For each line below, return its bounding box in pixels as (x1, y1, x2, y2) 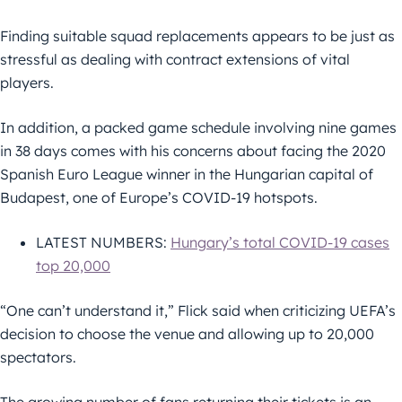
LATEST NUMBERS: (36, 233, 170, 252)
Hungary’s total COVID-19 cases (170, 233, 389, 252)
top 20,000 (36, 257, 110, 275)
